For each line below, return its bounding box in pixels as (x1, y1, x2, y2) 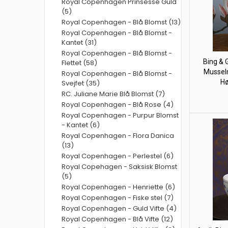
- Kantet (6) (62, 120, 100, 130)
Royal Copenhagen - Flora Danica (62, 131, 174, 140)
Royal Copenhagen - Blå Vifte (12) (62, 214, 173, 224)
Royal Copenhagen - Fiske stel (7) (62, 193, 174, 203)
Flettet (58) (62, 58, 97, 68)
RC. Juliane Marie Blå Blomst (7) (62, 89, 165, 99)
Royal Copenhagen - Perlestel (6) (62, 151, 174, 161)
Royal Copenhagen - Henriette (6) (62, 182, 175, 192)
